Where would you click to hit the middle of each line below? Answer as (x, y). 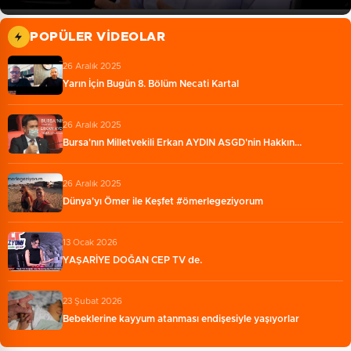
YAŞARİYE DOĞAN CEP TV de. (132, 260)
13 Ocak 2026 (90, 242)
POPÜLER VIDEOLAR (98, 36)
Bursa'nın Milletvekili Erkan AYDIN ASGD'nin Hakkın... (182, 142)
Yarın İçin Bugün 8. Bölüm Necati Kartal (151, 83)
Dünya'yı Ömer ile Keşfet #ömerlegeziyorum (163, 201)
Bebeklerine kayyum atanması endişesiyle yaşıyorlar (181, 318)
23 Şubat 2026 (92, 301)
